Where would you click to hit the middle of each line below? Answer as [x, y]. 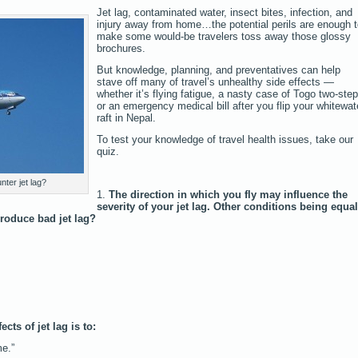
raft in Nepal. [126, 117]
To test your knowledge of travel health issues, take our [225, 139]
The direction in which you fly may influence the [228, 194]
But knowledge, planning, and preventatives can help [219, 70]
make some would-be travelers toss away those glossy [224, 36]
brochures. [121, 48]
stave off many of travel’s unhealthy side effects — [215, 82]
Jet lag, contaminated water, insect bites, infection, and [225, 12]
